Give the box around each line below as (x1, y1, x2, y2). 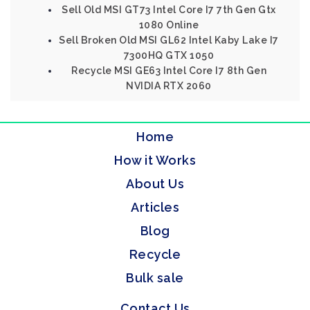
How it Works (114, 153, 196, 167)
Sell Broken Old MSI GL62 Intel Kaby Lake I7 (59, 35, 279, 46)
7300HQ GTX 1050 (123, 50, 215, 61)
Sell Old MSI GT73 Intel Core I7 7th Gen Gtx (62, 4, 276, 15)
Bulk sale (126, 271, 184, 285)
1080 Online (138, 19, 199, 30)
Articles (131, 200, 179, 215)
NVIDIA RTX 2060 (126, 80, 212, 91)
